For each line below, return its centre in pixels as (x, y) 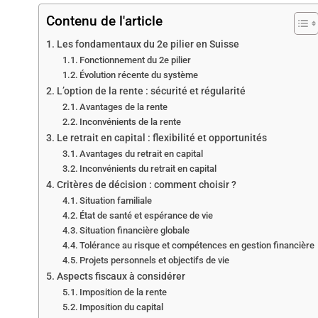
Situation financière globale (135, 231)
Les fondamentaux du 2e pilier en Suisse (148, 45)
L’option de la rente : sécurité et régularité (151, 92)
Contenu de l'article (104, 21)
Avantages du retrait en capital (142, 154)
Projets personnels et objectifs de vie (155, 261)
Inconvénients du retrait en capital (148, 169)
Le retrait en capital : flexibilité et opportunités (161, 138)
